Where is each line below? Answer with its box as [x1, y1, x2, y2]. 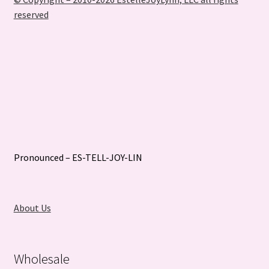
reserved [13, 8, 49, 20]
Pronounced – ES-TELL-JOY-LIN [13, 151, 142, 163]
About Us [13, 202, 51, 214]
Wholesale [13, 250, 70, 268]
